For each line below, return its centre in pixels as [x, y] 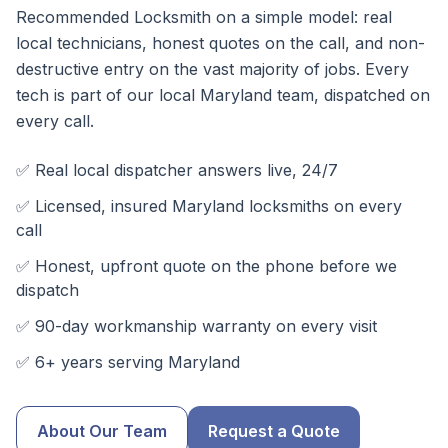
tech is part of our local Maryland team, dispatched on [223, 95]
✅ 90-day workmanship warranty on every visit [196, 326]
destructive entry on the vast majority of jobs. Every [212, 69]
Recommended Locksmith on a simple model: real [204, 17]
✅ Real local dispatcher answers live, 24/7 [177, 170]
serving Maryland [171, 362]
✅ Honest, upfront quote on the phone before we [206, 266]
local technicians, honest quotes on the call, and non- [220, 43]
